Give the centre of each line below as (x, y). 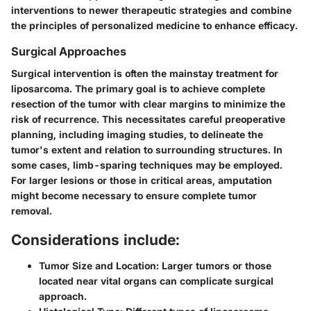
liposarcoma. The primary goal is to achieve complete (138, 88)
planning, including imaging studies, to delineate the (137, 134)
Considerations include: (95, 239)
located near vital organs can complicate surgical (156, 281)
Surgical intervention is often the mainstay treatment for (145, 73)
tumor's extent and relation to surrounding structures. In (147, 149)
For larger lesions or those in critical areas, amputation (142, 180)
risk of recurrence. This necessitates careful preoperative (148, 119)
